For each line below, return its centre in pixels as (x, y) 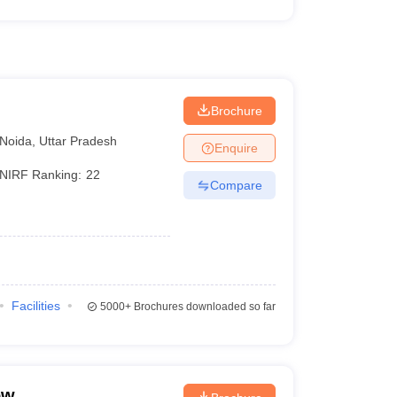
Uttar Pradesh (78, 140)
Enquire (236, 148)
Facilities (35, 306)
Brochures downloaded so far (203, 307)
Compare (236, 185)
